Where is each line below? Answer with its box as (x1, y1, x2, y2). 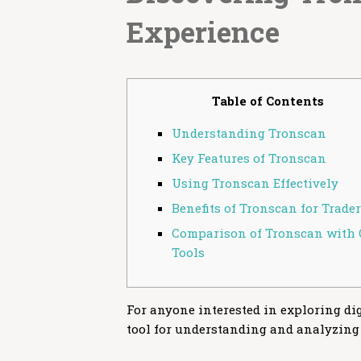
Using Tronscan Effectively (172, 175, 338, 191)
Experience (127, 13, 280, 50)
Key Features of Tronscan (172, 150, 326, 166)
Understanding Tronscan (172, 125, 326, 141)
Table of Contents (211, 93, 324, 109)
